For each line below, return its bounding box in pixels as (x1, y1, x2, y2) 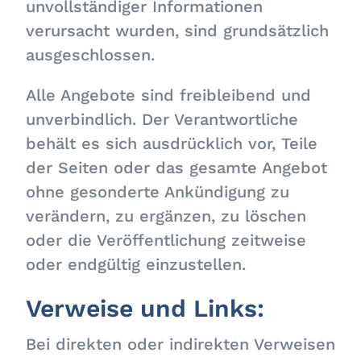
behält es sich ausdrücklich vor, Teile (26, 134, 318, 153)
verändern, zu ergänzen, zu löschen (26, 206, 307, 226)
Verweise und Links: (26, 294, 265, 322)
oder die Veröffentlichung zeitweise (26, 230, 307, 250)
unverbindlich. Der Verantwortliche (26, 110, 299, 129)
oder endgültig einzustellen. (26, 255, 247, 274)
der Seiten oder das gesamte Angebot (26, 158, 328, 177)
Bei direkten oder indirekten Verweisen (26, 334, 336, 354)
